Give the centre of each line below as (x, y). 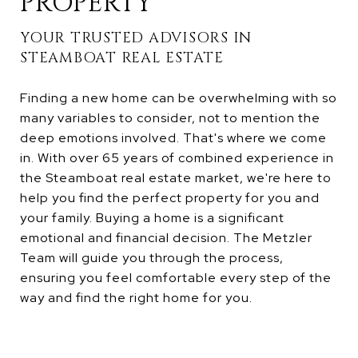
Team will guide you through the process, (152, 257)
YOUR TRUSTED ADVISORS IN (136, 38)
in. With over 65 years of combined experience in (177, 157)
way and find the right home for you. (136, 297)
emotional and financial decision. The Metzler (166, 237)
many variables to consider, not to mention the (170, 117)
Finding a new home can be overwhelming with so (179, 97)
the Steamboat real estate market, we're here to (176, 177)
